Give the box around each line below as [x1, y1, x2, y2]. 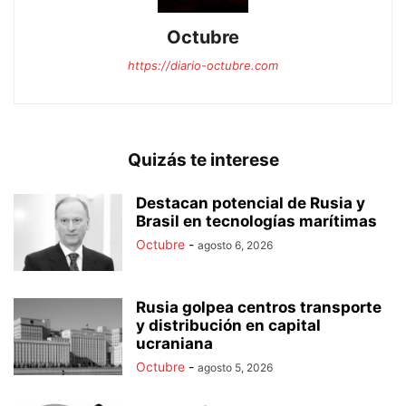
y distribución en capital [136, 315, 321, 334]
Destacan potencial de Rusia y [136, 193, 365, 212]
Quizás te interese [127, 149, 279, 170]
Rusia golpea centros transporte [136, 297, 382, 316]
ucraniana [136, 333, 213, 353]
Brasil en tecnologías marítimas [136, 211, 377, 230]
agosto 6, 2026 [198, 237, 273, 252]
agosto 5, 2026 [198, 360, 273, 374]
